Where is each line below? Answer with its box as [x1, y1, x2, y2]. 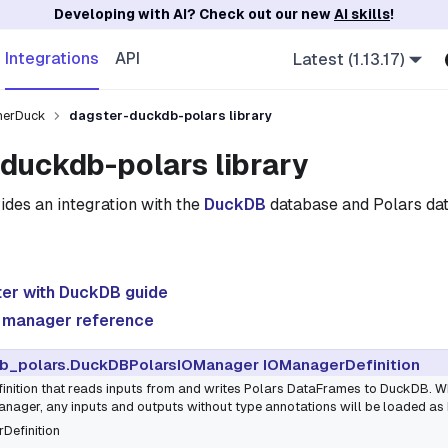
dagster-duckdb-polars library [69, 108, 272, 123]
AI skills [334, 6, 390, 22]
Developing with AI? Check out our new [54, 6, 334, 22]
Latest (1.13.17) [292, 49, 405, 69]
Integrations [5, 48, 99, 68]
